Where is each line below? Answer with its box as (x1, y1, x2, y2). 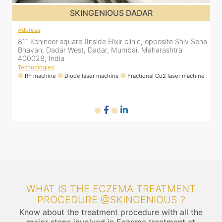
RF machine (25, 72, 56, 79)
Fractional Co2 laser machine (127, 72, 205, 79)
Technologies (18, 64, 54, 71)
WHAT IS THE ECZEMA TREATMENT (26, 183, 196, 195)
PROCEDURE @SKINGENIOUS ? (37, 194, 185, 206)
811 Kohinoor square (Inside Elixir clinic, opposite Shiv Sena (18, 37, 207, 46)
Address (18, 26, 40, 33)
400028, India (18, 54, 64, 62)
